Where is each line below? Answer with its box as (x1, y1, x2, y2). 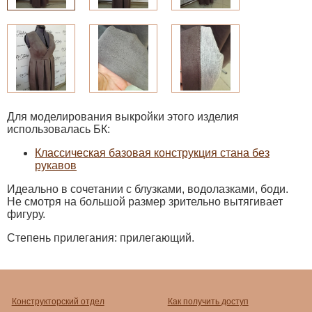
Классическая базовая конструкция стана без (35, 146, 270, 159)
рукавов (35, 159, 77, 171)
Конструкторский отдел (11, 297, 104, 307)
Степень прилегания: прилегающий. (7, 231, 194, 244)
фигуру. (7, 208, 45, 220)
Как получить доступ (167, 297, 249, 307)
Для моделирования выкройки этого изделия (7, 110, 239, 123)
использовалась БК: (7, 123, 110, 135)
